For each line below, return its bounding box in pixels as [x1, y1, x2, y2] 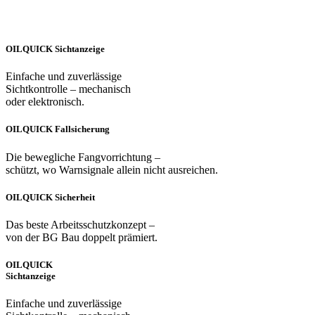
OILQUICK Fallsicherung [6, 124, 110, 135]
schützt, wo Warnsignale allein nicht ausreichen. [6, 163, 218, 176]
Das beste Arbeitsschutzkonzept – [6, 218, 155, 231]
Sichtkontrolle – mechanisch [6, 83, 131, 96]
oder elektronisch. [6, 96, 84, 108]
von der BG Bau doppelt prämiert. [6, 231, 157, 243]
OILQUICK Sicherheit [6, 191, 95, 202]
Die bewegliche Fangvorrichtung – [6, 150, 160, 163]
